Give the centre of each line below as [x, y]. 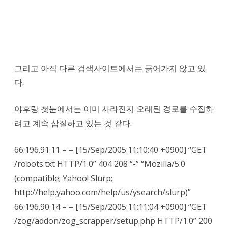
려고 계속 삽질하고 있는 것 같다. [73, 123]
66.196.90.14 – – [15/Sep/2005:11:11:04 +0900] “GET [111, 207]
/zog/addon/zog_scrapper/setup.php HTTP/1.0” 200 [113, 221]
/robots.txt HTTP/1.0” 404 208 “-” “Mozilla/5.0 [100, 164]
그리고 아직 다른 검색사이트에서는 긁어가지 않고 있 [110, 68]
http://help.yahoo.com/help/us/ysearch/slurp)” [103, 192]
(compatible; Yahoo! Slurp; [63, 178]
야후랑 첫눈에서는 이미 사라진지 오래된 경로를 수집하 [114, 109]
